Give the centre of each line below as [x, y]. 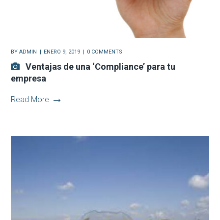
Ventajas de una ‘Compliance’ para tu [101, 67]
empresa [29, 79]
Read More [30, 100]
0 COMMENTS [105, 52]
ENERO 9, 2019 [62, 52]
